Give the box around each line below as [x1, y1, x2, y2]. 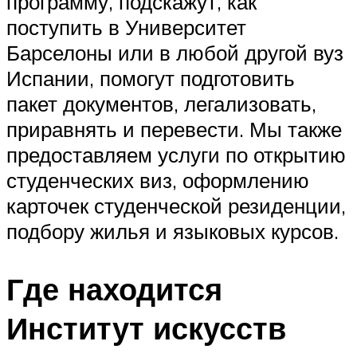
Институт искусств [6, 308, 286, 347]
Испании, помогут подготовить [6, 65, 295, 91]
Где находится [6, 269, 222, 308]
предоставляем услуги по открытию [6, 141, 346, 167]
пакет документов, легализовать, [6, 90, 316, 116]
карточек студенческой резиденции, [6, 192, 346, 218]
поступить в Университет [6, 14, 246, 40]
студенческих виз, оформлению [6, 167, 309, 193]
